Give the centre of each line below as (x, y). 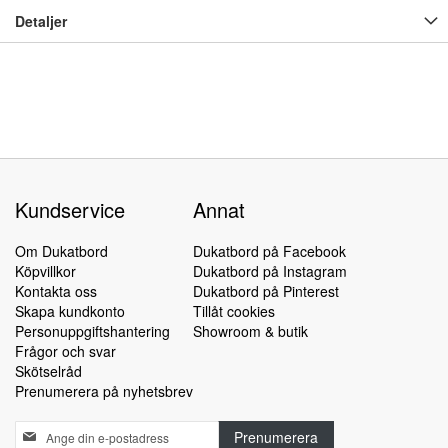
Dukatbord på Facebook (269, 251)
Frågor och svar (65, 351)
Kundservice (70, 209)
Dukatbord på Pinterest (266, 291)
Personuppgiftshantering (92, 331)
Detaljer (41, 21)
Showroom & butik (250, 331)
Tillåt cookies (234, 311)
